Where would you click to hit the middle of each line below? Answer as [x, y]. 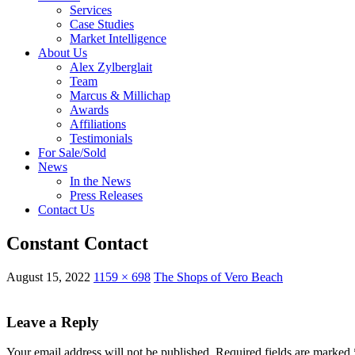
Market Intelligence [118, 38]
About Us [63, 53]
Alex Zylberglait [111, 67]
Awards [89, 110]
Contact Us [66, 210]
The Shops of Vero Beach [218, 277]
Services [91, 10]
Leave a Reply [53, 322]
